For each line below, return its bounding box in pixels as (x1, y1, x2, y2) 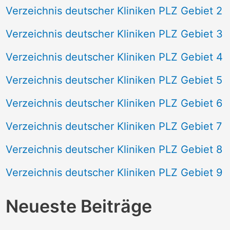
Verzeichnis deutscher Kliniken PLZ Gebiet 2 (5, 4, 222, 17)
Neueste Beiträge (5, 196, 152, 217)
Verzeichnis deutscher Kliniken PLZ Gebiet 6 (5, 97, 223, 109)
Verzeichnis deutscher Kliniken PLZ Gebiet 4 (5, 50, 223, 63)
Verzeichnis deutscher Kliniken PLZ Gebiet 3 (5, 27, 223, 40)
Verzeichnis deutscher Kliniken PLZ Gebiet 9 (5, 166, 223, 179)
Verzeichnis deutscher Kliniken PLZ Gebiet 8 (5, 143, 222, 156)
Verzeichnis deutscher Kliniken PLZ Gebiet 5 (5, 73, 222, 86)
